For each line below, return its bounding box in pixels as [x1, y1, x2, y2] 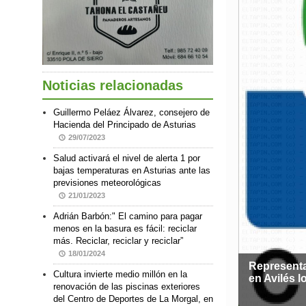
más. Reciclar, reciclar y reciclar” [53, 236, 183, 247]
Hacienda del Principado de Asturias [53, 120, 196, 130]
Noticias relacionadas [42, 78, 183, 94]
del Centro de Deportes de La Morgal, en [53, 294, 213, 305]
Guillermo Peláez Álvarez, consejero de [53, 107, 210, 118]
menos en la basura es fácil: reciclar [53, 223, 197, 234]
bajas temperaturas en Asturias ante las [53, 165, 210, 176]
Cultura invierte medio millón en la [53, 269, 187, 280]
